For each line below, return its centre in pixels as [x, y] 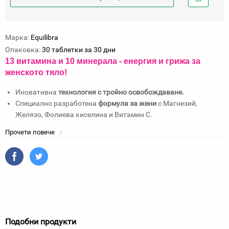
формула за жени [127, 103]
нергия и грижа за [164, 61]
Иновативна [37, 92]
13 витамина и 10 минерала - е [67, 61]
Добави [204, 10]
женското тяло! [36, 72]
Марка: [17, 37]
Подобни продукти [41, 222]
